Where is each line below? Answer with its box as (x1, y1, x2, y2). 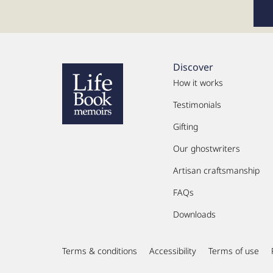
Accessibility (149, 244, 196, 257)
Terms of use (208, 244, 259, 257)
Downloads (173, 208, 216, 220)
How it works (173, 76, 224, 88)
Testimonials (173, 98, 222, 110)
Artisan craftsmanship (173, 164, 260, 176)
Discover (173, 60, 214, 74)
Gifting (173, 120, 199, 132)
